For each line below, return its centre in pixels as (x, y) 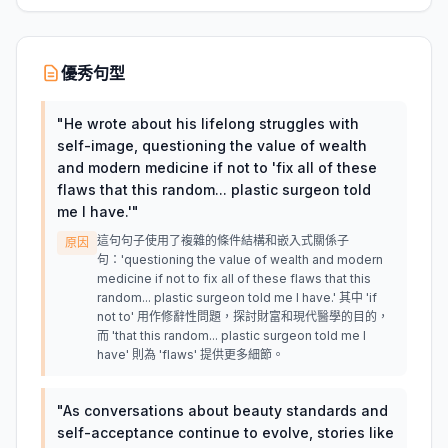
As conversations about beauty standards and (225, 410)
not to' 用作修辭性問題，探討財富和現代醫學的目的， (243, 316)
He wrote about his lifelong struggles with (211, 123)
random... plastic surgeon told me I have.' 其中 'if (237, 297)
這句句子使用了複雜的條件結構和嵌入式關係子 (223, 240)
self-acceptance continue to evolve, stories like (225, 432)
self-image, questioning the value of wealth (212, 145)
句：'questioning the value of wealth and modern (240, 259)
